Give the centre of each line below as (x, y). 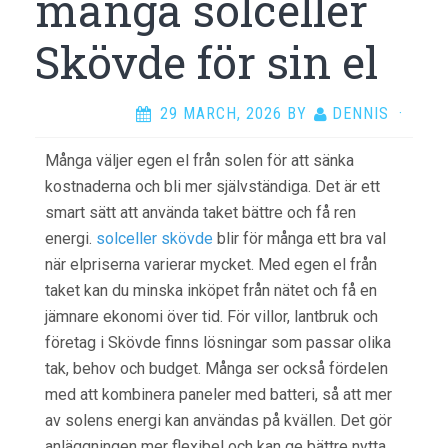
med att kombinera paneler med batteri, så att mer (218, 394)
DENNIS (360, 113)
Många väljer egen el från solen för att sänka (199, 160)
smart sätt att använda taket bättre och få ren (200, 212)
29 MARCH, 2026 (221, 113)
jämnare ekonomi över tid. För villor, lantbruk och (211, 316)
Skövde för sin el (206, 62)
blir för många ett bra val (299, 238)
